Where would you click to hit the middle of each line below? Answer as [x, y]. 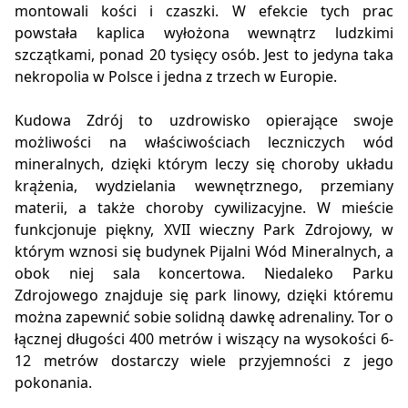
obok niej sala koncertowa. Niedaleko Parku [204, 274]
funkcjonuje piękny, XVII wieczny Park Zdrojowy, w [204, 230]
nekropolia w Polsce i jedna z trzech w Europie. [176, 77]
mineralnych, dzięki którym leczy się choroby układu [204, 164]
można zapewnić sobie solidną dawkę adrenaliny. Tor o [204, 317]
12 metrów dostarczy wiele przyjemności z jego [204, 361]
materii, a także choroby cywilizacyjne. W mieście [204, 208]
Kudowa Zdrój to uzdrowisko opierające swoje [204, 121]
